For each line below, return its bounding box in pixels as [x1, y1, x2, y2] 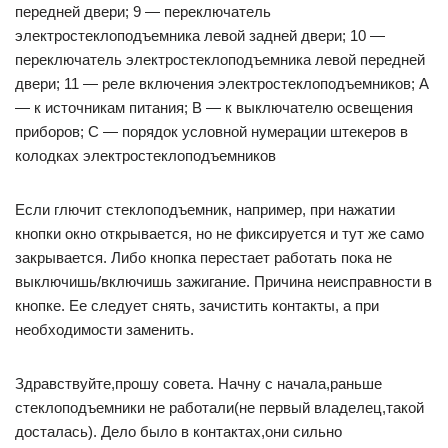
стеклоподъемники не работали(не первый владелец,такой [15, 399, 424, 417]
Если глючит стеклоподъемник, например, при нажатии [15, 201, 395, 219]
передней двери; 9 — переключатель [15, 3, 271, 21]
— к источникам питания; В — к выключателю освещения [15, 99, 413, 117]
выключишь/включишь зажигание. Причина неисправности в [15, 273, 432, 291]
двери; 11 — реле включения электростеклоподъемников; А [15, 75, 429, 93]
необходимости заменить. [15, 321, 194, 339]
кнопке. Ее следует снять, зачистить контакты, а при [15, 297, 379, 315]
